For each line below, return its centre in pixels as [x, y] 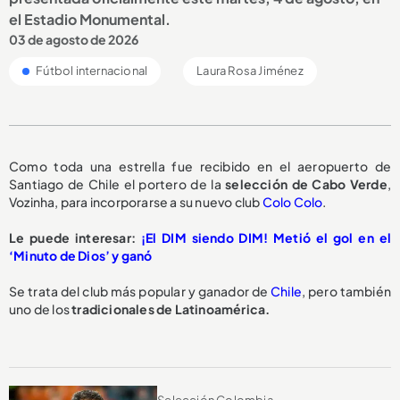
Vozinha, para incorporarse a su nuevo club [136, 201]
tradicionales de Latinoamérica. [171, 308]
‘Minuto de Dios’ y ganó [81, 255]
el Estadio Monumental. [90, 19]
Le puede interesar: [75, 237]
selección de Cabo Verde [306, 183]
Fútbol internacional [91, 70]
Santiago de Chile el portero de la [117, 183]
